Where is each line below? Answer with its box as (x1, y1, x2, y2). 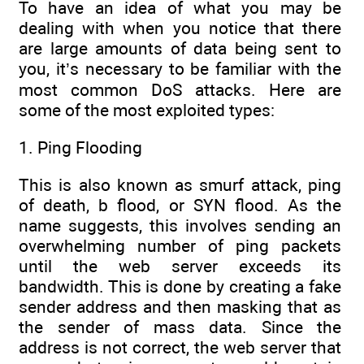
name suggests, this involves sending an (19, 215, 341, 236)
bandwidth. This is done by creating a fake (19, 276, 341, 297)
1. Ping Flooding (19, 136, 142, 158)
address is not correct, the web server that (19, 337, 341, 358)
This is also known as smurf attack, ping (19, 175, 341, 196)
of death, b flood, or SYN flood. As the (19, 195, 341, 216)
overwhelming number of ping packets (19, 236, 341, 257)
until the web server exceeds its (19, 256, 341, 277)
